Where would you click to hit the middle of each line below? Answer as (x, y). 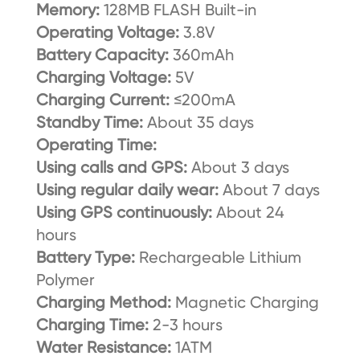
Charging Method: (103, 303)
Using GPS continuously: (126, 213)
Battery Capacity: (104, 55)
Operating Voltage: (107, 33)
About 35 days (198, 123)
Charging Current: (104, 100)
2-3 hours (185, 325)
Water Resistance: (105, 348)
